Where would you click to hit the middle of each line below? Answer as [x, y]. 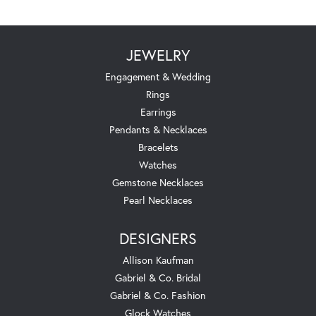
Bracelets [158, 147]
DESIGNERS [158, 238]
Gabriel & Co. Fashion [158, 295]
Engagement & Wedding [158, 76]
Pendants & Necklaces [158, 129]
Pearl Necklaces [158, 200]
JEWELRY [158, 55]
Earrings [158, 111]
